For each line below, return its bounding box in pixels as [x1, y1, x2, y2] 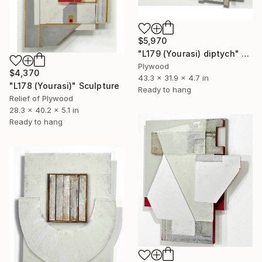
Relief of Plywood [9, 94, 73, 104]
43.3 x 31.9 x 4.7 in [138, 73, 209, 83]
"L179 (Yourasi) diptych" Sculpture [242, 49, 250, 59]
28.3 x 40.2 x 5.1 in [9, 105, 79, 115]
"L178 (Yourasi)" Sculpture [9, 81, 120, 91]
